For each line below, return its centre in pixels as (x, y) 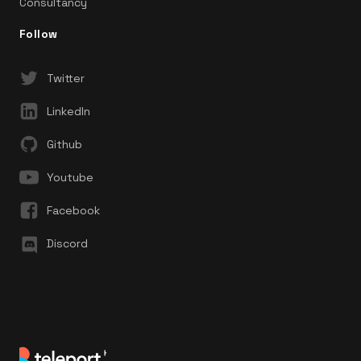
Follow (39, 34)
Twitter (66, 79)
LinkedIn (68, 112)
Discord (67, 244)
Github (64, 145)
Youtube (70, 178)
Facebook (73, 211)
